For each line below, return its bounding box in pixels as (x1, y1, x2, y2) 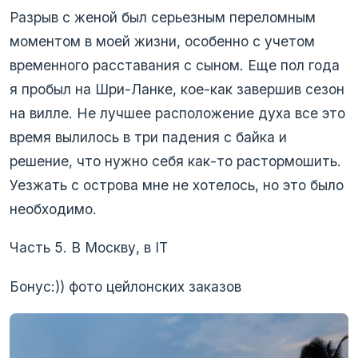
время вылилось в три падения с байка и (10, 128, 287, 145)
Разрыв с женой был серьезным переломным (10, 8, 316, 26)
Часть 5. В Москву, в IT (10, 239, 168, 257)
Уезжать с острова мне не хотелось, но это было (10, 176, 344, 193)
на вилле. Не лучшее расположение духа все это (10, 104, 345, 121)
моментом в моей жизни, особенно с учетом (10, 32, 315, 50)
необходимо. (10, 200, 97, 217)
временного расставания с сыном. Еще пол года (10, 56, 340, 74)
